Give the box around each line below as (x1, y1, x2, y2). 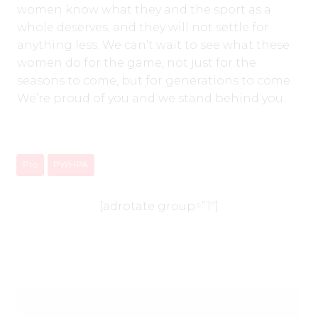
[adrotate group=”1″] (99, 199, 219, 214)
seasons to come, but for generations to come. (17, 73, 292, 87)
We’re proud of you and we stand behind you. (17, 91, 285, 105)
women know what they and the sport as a (17, 2, 271, 16)
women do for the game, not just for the (17, 55, 256, 70)
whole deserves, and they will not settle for (17, 20, 269, 34)
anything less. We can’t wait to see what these (17, 38, 290, 52)
